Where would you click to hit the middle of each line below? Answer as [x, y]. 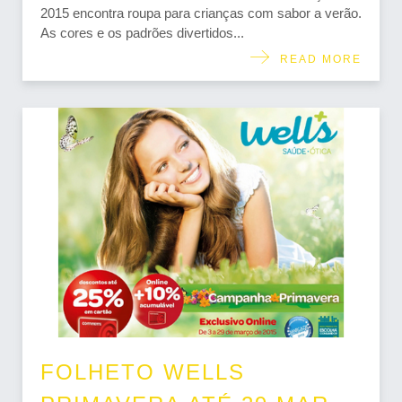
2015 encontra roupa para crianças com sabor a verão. [201, 13]
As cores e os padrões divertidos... [142, 33]
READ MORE [316, 60]
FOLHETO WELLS [143, 372]
